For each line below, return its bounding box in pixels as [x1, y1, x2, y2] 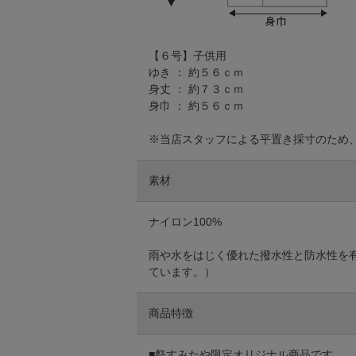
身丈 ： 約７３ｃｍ [149, 83, 244, 96]
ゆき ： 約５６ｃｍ [149, 66, 244, 79]
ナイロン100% [149, 215, 222, 229]
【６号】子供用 [149, 49, 226, 63]
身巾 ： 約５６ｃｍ [149, 99, 244, 113]
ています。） [149, 265, 215, 279]
